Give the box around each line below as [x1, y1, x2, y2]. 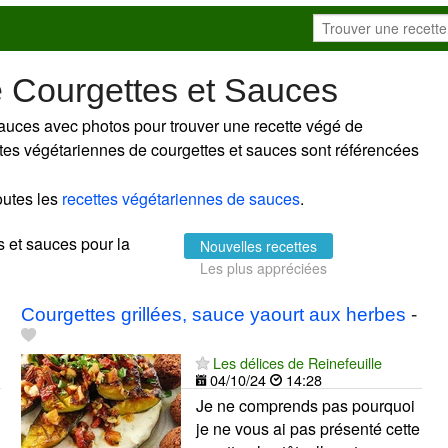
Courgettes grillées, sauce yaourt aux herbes [20, 303, 406, 325]
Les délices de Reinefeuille [212, 351, 382, 373]
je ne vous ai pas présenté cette [195, 416, 420, 440]
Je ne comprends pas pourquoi [195, 393, 415, 417]
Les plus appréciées [199, 257, 327, 278]
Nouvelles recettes [199, 235, 317, 256]
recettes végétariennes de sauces [62, 186, 300, 210]
